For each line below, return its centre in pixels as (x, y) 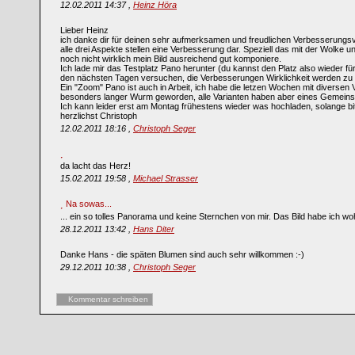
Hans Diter (154, 229)
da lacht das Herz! (95, 166)
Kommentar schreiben (108, 299)
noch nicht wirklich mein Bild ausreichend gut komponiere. (171, 59)
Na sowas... (89, 204)
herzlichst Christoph (99, 116)
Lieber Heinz (84, 30)
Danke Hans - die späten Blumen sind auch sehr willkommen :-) (182, 254)
